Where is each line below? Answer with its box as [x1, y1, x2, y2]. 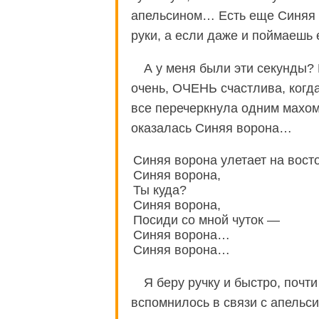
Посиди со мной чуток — [133, 213, 280, 228]
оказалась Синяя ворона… [131, 121, 292, 136]
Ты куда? [133, 183, 187, 198]
